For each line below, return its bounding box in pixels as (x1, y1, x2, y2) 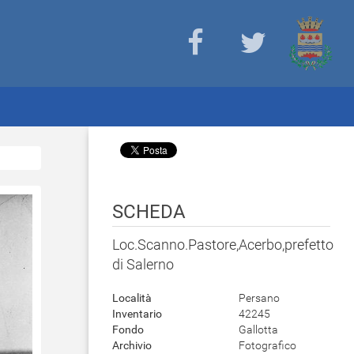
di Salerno (112, 256, 174, 273)
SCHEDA (112, 201, 186, 223)
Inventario (112, 307, 162, 320)
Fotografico (239, 339, 296, 352)
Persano (239, 292, 280, 304)
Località (112, 292, 152, 304)
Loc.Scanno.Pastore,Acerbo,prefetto (112, 236, 333, 253)
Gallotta (239, 323, 278, 336)
